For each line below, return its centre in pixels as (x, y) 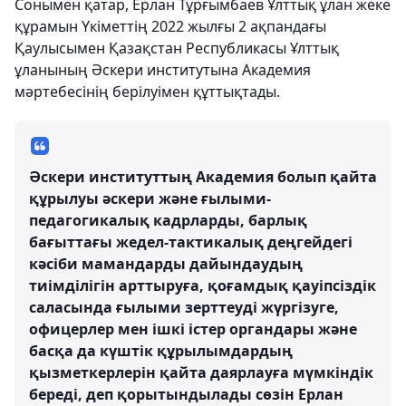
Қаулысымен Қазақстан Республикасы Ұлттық (177, 48)
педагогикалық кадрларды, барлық (168, 220)
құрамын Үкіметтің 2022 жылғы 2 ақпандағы (170, 26)
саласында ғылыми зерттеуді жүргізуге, (184, 307)
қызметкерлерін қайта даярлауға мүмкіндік (201, 372)
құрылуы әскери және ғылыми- (150, 198)
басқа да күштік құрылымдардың (163, 350)
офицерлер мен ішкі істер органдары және (193, 329)
